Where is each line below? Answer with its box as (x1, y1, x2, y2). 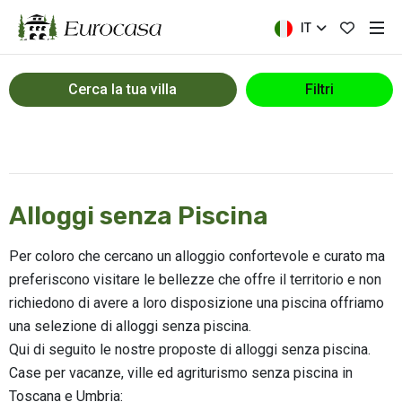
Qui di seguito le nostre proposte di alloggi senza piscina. (9, 341, 371, 358)
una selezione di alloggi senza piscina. (9, 318, 251, 335)
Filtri (304, 81, 334, 98)
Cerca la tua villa (68, 81, 178, 98)
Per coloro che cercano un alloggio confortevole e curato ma (9, 248, 385, 265)
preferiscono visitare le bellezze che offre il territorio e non (9, 271, 381, 288)
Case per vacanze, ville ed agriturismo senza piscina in (9, 364, 353, 381)
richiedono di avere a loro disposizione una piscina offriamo (9, 294, 384, 311)
